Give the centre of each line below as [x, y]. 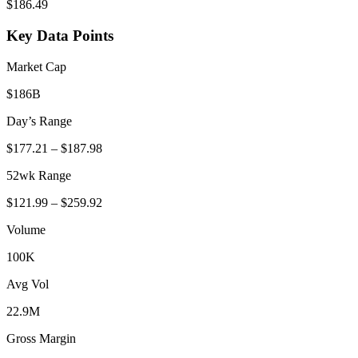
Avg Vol [28, 284]
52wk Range [39, 175]
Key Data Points [60, 35]
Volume [26, 229]
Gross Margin [41, 338]
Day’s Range [39, 121]
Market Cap [36, 66]
